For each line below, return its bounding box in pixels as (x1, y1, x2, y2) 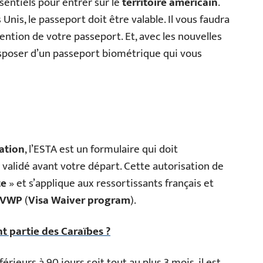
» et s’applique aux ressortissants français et (6, 174, 214, 193)
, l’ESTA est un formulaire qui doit (25, 140, 178, 159)
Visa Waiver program (28, 191, 130, 210)
